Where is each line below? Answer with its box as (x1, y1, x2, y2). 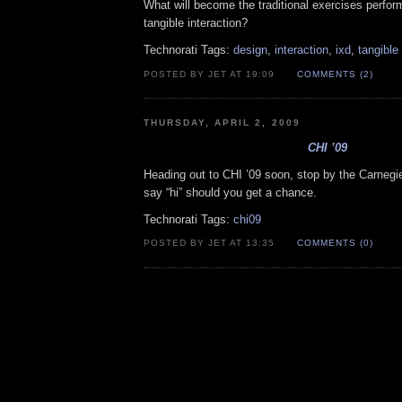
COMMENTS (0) (296, 238, 373, 249)
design (233, 43, 267, 57)
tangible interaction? (144, 16, 248, 31)
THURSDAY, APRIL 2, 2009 (144, 117, 301, 127)
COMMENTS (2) (296, 68, 373, 79)
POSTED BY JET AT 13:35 (144, 238, 279, 249)
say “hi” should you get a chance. (144, 185, 317, 199)
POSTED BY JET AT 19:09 (144, 68, 279, 79)
